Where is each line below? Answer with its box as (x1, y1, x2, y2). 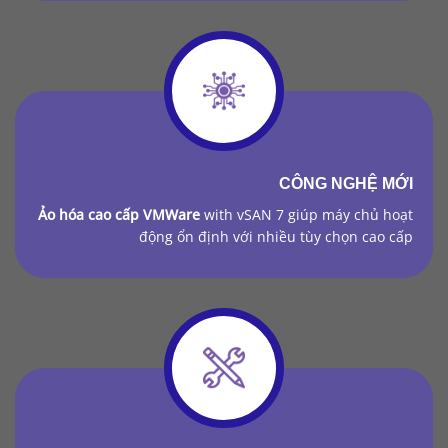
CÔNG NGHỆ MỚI (279, 174, 413, 192)
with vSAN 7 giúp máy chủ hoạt (200, 204, 413, 224)
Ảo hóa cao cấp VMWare (38, 204, 200, 224)
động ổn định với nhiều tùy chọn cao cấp (139, 226, 413, 246)
